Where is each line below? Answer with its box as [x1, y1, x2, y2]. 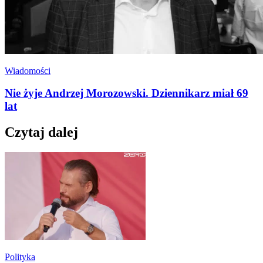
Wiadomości [5, 65, 50, 76]
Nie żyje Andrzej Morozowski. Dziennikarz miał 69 [5, 87, 248, 100]
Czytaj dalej [5, 124, 78, 140]
